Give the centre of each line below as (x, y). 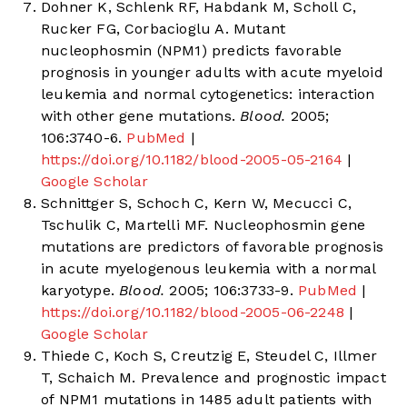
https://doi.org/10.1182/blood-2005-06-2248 (193, 313)
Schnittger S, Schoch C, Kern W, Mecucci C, (197, 203)
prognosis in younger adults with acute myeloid (212, 73)
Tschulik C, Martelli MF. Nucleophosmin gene (203, 225)
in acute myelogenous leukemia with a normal (208, 269)
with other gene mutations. (138, 116)
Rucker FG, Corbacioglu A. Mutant (164, 29)
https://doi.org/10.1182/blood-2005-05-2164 (192, 160)
